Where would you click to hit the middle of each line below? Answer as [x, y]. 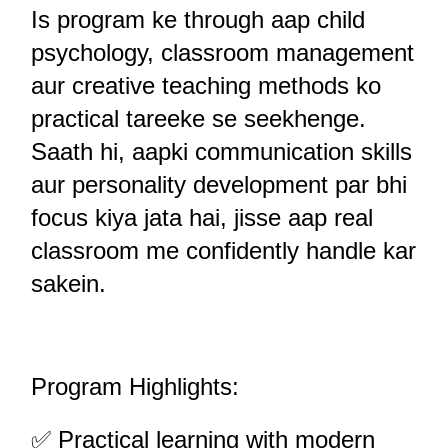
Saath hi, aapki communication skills [221, 151]
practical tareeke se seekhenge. [198, 118]
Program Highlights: [135, 386]
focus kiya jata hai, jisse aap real [202, 217]
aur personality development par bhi [219, 184]
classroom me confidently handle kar [223, 250]
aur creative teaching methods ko [206, 85]
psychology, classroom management [222, 52]
